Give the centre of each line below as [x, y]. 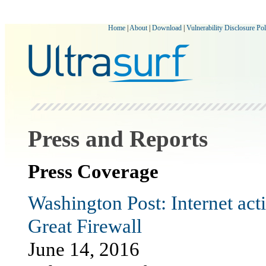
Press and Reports [118, 139]
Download [167, 28]
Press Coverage [93, 172]
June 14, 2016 [84, 249]
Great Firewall [85, 226]
